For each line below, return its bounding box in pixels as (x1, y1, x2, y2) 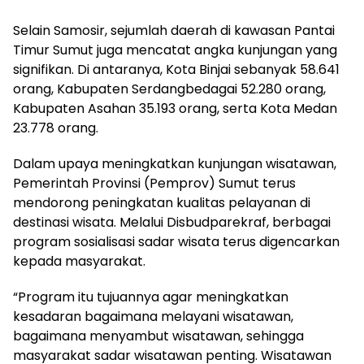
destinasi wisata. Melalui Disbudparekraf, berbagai (13, 213, 331, 232)
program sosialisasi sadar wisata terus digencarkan (13, 232, 340, 251)
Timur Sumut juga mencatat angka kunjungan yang (13, 41, 337, 59)
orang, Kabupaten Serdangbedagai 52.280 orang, (13, 80, 326, 98)
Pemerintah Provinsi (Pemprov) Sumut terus (13, 174, 296, 193)
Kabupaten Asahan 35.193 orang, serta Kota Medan (13, 99, 337, 118)
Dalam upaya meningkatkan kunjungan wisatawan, (13, 154, 336, 173)
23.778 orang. (13, 119, 98, 137)
